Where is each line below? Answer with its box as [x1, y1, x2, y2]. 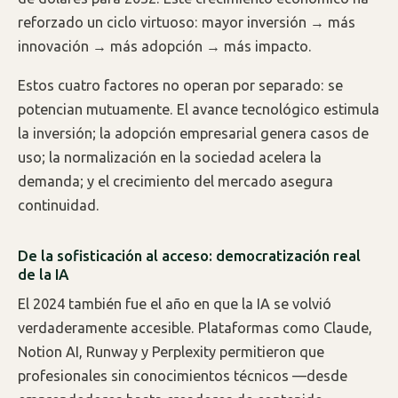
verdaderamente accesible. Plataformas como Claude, [18, 320, 372, 337]
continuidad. [18, 197, 99, 214]
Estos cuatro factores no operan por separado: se [18, 77, 343, 94]
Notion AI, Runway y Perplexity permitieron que [18, 344, 324, 361]
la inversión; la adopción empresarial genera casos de [18, 125, 369, 142]
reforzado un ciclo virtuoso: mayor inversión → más [18, 13, 355, 30]
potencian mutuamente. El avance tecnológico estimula [18, 101, 379, 118]
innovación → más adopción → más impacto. [18, 37, 312, 54]
